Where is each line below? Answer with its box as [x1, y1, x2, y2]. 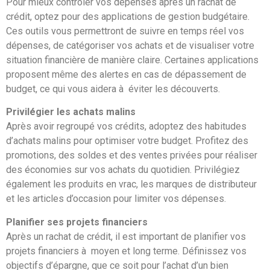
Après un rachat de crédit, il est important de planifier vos [6, 230, 246, 242]
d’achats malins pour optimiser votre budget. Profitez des [6, 135, 248, 147]
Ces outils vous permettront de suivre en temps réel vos [6, 25, 244, 37]
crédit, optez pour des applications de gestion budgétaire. [6, 11, 250, 22]
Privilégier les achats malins [6, 106, 136, 118]
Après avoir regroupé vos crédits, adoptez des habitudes [6, 121, 246, 133]
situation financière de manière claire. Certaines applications [6, 54, 259, 66]
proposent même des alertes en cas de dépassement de [6, 69, 246, 80]
